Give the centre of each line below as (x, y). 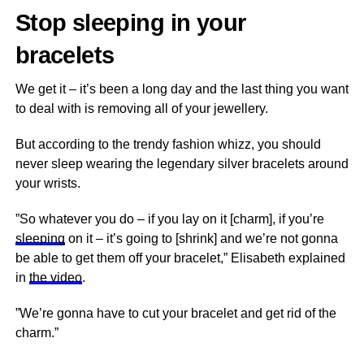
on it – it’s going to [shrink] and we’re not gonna (201, 238)
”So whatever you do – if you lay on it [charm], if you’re (169, 219)
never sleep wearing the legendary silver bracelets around (182, 164)
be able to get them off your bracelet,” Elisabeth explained (180, 258)
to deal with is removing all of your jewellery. (141, 108)
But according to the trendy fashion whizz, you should (168, 144)
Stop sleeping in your (130, 23)
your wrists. (48, 183)
